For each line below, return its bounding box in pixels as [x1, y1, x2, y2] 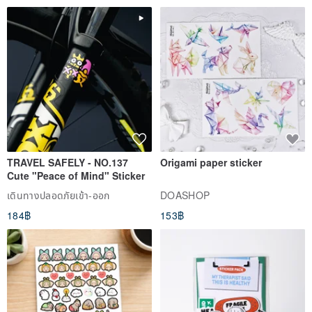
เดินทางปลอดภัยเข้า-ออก [7, 187, 110, 202]
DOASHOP [160, 187, 210, 202]
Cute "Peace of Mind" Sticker [7, 168, 145, 182]
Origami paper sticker [160, 155, 262, 169]
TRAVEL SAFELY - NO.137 [7, 155, 128, 169]
